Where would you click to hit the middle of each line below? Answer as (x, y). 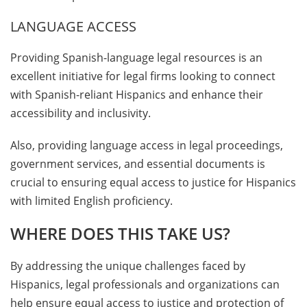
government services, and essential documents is (138, 163)
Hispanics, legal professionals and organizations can (145, 284)
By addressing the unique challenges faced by (128, 266)
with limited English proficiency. (91, 200)
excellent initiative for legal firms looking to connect (143, 76)
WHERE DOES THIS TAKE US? (120, 233)
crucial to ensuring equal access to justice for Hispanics (153, 182)
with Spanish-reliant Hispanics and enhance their (137, 94)
